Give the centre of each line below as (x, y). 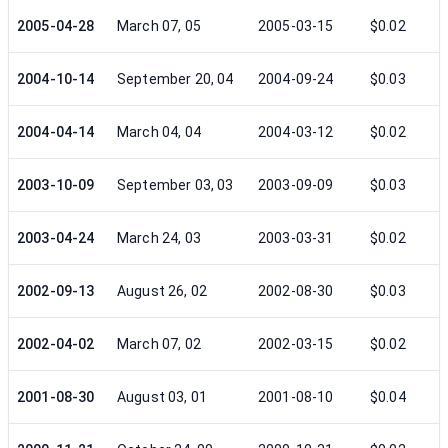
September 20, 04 (175, 79)
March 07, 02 (159, 344)
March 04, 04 (159, 132)
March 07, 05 (159, 26)
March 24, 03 (159, 238)
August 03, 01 (162, 397)
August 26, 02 (162, 291)
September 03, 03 (175, 185)
